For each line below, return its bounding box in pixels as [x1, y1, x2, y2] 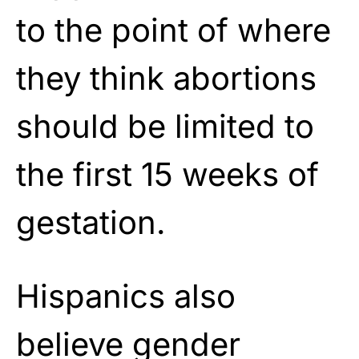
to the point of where [16, 10, 331, 50]
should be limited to [16, 106, 314, 146]
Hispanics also [16, 276, 236, 316]
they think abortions [16, 58, 317, 98]
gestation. [16, 202, 166, 242]
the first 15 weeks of [16, 154, 319, 194]
